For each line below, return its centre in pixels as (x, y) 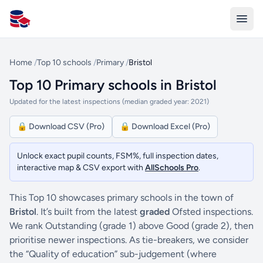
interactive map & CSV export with (81, 168)
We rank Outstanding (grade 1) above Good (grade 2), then (131, 226)
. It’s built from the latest (88, 212)
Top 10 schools (64, 63)
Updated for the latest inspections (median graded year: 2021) (109, 102)
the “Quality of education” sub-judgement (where (113, 254)
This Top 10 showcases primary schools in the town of (122, 198)
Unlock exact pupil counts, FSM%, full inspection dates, (118, 156)
